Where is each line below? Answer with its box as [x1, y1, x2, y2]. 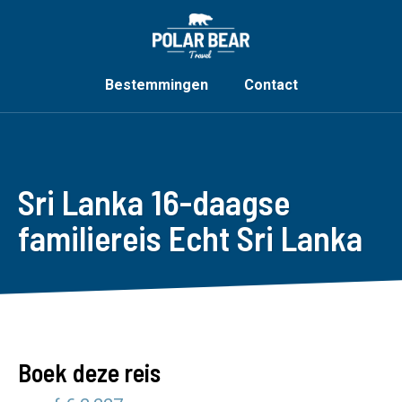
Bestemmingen [104, 76, 208, 93]
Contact [243, 76, 298, 93]
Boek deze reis [18, 357, 161, 388]
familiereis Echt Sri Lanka [18, 217, 363, 258]
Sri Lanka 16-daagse [18, 181, 290, 223]
